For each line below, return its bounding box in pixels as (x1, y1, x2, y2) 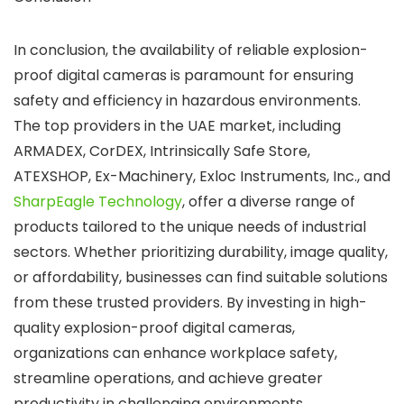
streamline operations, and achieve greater (14, 368, 323, 389)
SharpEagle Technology (14, 191, 182, 212)
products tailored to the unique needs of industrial (14, 216, 366, 237)
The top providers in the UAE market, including (14, 115, 341, 136)
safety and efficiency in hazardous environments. (14, 90, 361, 111)
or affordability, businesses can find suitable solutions (14, 267, 388, 288)
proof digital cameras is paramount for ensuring (14, 65, 353, 86)
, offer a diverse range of (182, 191, 355, 212)
